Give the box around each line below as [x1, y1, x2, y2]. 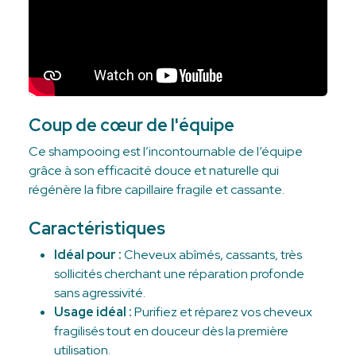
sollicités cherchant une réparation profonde [54, 265, 304, 282]
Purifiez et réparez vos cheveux [132, 303, 312, 320]
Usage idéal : [54, 303, 132, 320]
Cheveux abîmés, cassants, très [122, 246, 302, 263]
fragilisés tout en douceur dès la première [54, 322, 288, 339]
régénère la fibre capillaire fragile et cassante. [29, 180, 284, 198]
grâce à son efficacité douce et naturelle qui [29, 161, 279, 179]
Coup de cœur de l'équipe [29, 113, 234, 137]
